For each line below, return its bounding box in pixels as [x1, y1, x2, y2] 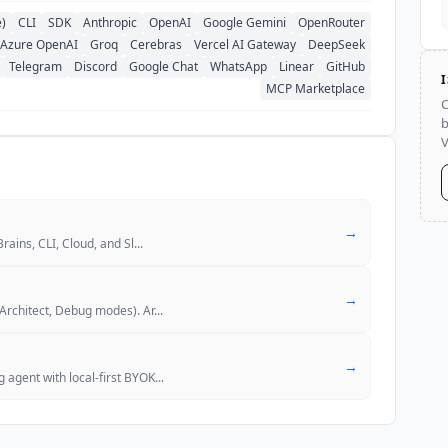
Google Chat [129, 57, 198, 75]
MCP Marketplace [266, 79, 365, 97]
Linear [279, 57, 314, 75]
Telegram [9, 57, 62, 75]
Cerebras [130, 35, 182, 53]
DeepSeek [308, 35, 365, 53]
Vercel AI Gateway [194, 35, 296, 53]
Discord [74, 57, 117, 75]
